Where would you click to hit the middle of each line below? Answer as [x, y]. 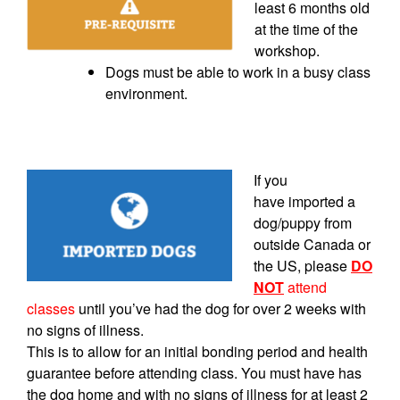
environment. [146, 93]
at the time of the [306, 29]
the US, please [302, 265]
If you [271, 179]
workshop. [287, 50]
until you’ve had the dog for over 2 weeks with [221, 308]
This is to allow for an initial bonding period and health [197, 351]
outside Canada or [312, 244]
